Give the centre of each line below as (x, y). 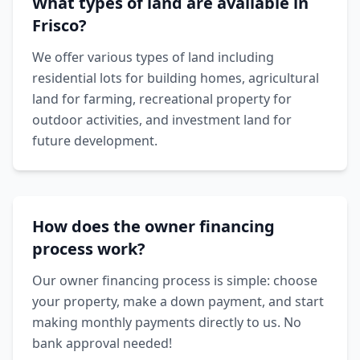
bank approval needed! (102, 343)
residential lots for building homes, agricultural (176, 78)
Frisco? (59, 25)
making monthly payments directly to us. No (167, 322)
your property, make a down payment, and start (178, 301)
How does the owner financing (153, 226)
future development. (95, 141)
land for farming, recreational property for (162, 99)
